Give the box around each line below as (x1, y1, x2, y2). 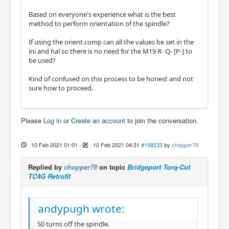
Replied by (28, 162, 64, 172)
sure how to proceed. (29, 83, 93, 93)
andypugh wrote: (38, 201, 125, 216)
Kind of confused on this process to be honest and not (29, 74, 193, 83)
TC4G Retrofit (28, 171, 71, 181)
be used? (29, 56, 56, 65)
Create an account (71, 116, 125, 125)
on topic (97, 162, 127, 172)
